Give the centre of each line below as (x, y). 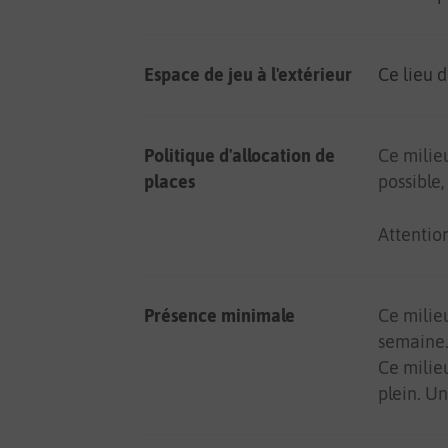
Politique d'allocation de (239, 155)
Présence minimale (219, 315)
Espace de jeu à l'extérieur (248, 74)
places (169, 181)
